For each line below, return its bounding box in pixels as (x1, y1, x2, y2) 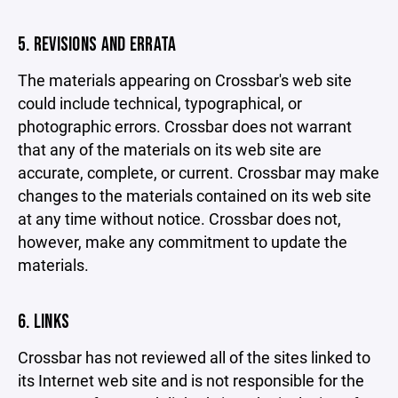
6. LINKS (18, 310, 70, 334)
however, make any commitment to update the (18, 231, 347, 252)
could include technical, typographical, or (18, 92, 302, 114)
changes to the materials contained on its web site (18, 185, 371, 206)
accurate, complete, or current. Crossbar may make (18, 162, 379, 183)
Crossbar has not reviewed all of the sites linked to (18, 346, 370, 368)
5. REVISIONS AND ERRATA (18, 33, 177, 57)
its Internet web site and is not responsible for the (18, 370, 364, 391)
